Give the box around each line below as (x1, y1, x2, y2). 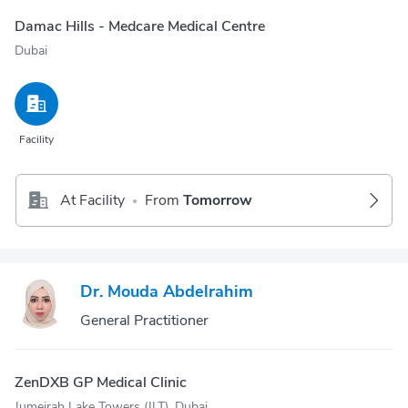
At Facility (60, 190, 125, 210)
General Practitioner (80, 311, 209, 331)
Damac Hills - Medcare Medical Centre (15, 16, 265, 36)
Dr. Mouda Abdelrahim (80, 280, 253, 302)
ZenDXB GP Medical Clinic (15, 372, 187, 393)
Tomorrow (183, 190, 252, 210)
